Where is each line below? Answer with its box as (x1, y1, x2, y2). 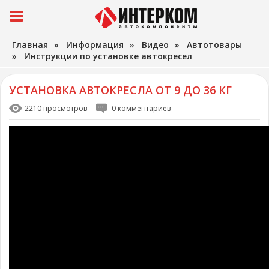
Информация (66, 39, 124, 50)
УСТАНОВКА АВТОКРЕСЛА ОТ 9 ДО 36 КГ (9, 83, 232, 97)
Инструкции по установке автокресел (24, 50, 192, 62)
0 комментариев (112, 103, 171, 113)
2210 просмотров (25, 103, 87, 113)
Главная (12, 39, 48, 50)
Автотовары (187, 39, 242, 50)
